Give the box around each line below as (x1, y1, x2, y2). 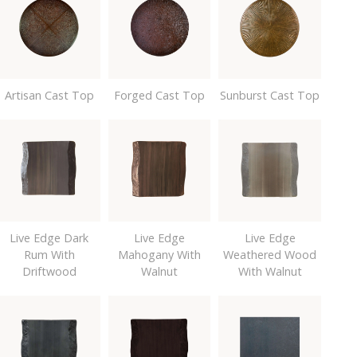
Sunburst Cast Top (220, 87, 320, 103)
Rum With (23, 247, 75, 263)
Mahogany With (118, 247, 202, 263)
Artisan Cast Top (4, 87, 94, 103)
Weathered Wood (223, 247, 317, 263)
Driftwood (22, 264, 76, 280)
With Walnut (237, 264, 302, 280)
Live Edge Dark (10, 230, 88, 246)
